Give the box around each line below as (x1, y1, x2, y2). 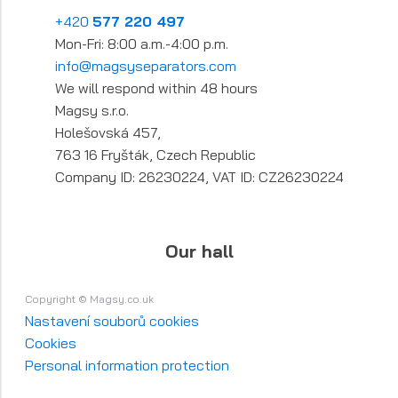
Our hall (164, 240, 234, 263)
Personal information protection (25, 356, 229, 375)
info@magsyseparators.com (54, 57, 236, 76)
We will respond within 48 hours (54, 79, 258, 98)
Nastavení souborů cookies (25, 312, 199, 330)
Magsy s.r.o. (54, 101, 129, 120)
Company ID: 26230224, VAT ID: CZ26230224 (54, 168, 344, 187)
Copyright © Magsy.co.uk (25, 292, 154, 306)
